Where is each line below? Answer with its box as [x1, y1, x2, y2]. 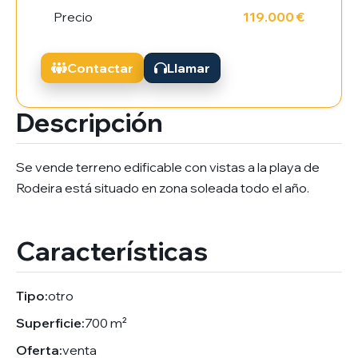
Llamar [167, 59, 210, 76]
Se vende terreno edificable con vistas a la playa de [16, 158, 320, 175]
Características [16, 234, 208, 267]
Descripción [16, 105, 163, 138]
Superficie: [16, 314, 85, 331]
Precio [54, 8, 93, 25]
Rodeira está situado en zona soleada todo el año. [16, 179, 309, 196]
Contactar [67, 59, 133, 76]
